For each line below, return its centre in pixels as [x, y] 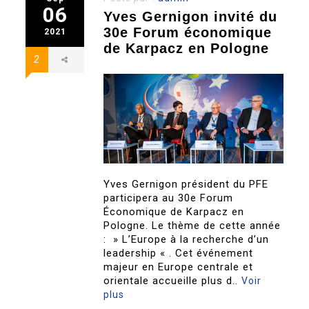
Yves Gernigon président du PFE [186, 184]
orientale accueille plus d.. [173, 280]
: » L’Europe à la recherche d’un [187, 239]
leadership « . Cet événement [179, 253]
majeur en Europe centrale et [179, 267]
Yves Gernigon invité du [191, 16]
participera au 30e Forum [169, 198]
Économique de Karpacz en [174, 211]
